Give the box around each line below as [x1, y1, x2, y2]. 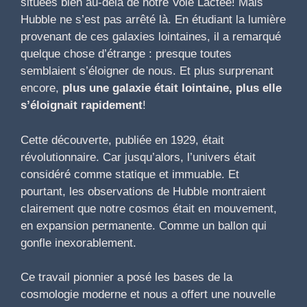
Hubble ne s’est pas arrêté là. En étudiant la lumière [21, 13, 286, 27]
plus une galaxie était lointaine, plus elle [62, 82, 282, 95]
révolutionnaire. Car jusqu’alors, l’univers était [21, 150, 256, 164]
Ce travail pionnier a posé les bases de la [21, 271, 232, 284]
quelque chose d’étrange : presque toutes [21, 47, 232, 61]
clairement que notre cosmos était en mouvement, [21, 201, 277, 215]
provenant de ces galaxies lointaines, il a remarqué [21, 30, 281, 44]
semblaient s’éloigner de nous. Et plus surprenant [21, 64, 273, 78]
